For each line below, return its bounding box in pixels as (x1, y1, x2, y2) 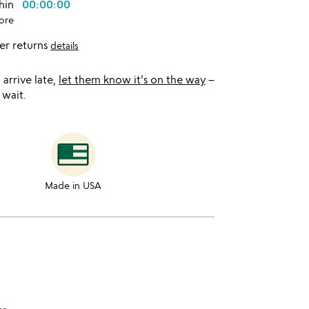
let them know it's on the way (59, 72, 206, 86)
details (50, 39, 79, 51)
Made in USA (45, 179, 102, 191)
